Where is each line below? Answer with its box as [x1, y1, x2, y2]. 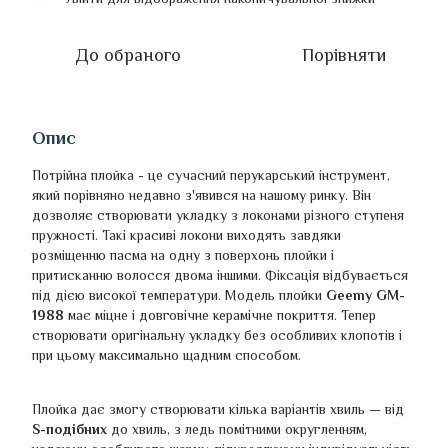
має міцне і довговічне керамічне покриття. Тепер [64, 307, 376, 324]
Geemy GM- [326, 287, 405, 304]
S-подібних [32, 421, 107, 438]
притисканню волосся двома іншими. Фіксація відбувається [32, 267, 408, 284]
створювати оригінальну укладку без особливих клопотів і [32, 327, 402, 344]
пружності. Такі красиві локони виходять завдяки [32, 227, 341, 244]
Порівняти [302, 45, 386, 66]
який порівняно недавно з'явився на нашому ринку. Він [32, 187, 371, 204]
